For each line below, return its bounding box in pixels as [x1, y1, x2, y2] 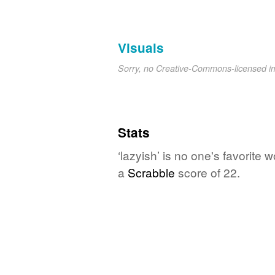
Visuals [118, 38, 164, 56]
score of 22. [175, 163, 240, 180]
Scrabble [128, 163, 175, 180]
